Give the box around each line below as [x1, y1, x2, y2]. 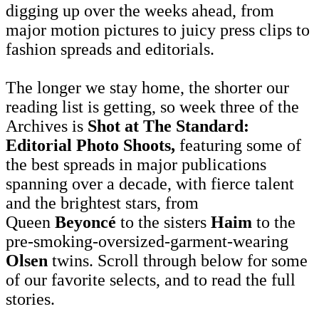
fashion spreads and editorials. [6, 39, 214, 58]
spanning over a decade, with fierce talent [6, 174, 294, 193]
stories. [6, 289, 59, 308]
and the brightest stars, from [6, 193, 199, 212]
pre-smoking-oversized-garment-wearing [6, 231, 288, 251]
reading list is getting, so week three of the [6, 97, 299, 116]
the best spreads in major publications [6, 155, 266, 174]
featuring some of [179, 135, 301, 155]
